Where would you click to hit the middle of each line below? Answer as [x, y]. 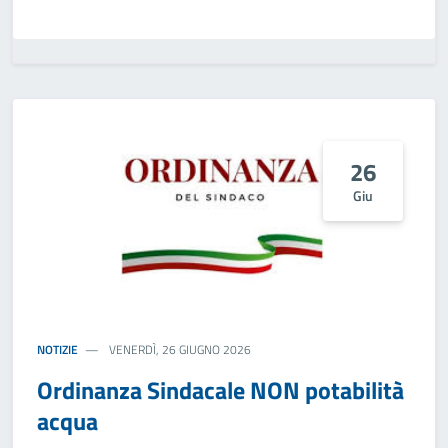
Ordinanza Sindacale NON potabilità [220, 390]
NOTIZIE [57, 349]
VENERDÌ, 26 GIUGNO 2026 [179, 349]
